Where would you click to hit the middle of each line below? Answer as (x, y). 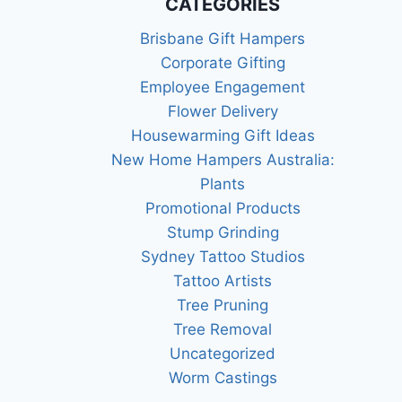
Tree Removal (223, 329)
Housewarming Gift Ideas (223, 135)
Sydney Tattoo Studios (223, 257)
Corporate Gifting (223, 63)
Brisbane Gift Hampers (223, 39)
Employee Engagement (223, 87)
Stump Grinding (223, 232)
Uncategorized (223, 354)
